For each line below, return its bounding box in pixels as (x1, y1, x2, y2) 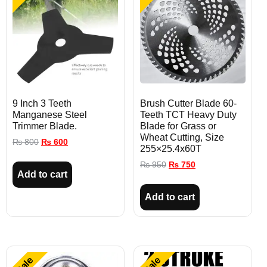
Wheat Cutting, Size (140, 132, 224, 142)
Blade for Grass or (140, 120, 216, 131)
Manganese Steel (13, 109, 87, 120)
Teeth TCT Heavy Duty (140, 109, 237, 120)
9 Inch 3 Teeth (13, 98, 72, 108)
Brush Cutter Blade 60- (140, 98, 237, 108)
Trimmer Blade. (13, 120, 77, 131)
